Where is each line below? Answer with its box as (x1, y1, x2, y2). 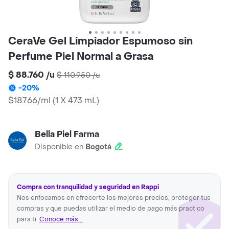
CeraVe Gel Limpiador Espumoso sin (8, 35, 193, 49)
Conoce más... (39, 215, 83, 224)
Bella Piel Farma (35, 129, 99, 140)
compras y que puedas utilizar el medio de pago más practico (17, 204, 204, 213)
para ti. (17, 215, 39, 224)
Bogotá (85, 142, 111, 152)
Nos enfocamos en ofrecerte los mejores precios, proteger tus (17, 194, 211, 202)
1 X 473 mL (55, 95, 97, 106)
